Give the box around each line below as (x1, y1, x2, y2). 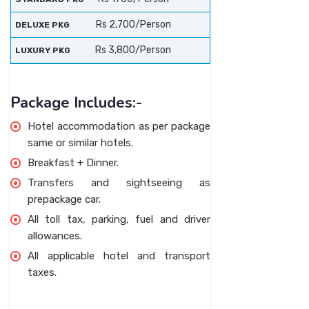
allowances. (28, 230, 82, 242)
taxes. (28, 266, 57, 279)
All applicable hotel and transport (28, 250, 210, 262)
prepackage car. (28, 193, 101, 206)
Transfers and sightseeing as (28, 177, 210, 189)
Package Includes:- (10, 92, 142, 113)
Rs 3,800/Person (95, 44, 171, 56)
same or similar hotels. (28, 137, 133, 149)
